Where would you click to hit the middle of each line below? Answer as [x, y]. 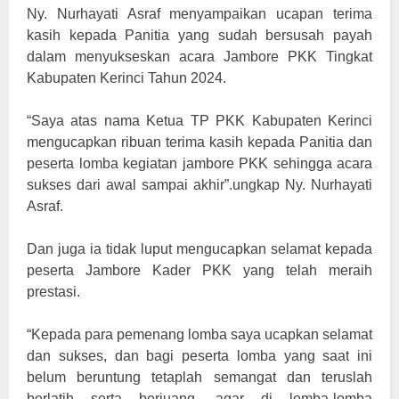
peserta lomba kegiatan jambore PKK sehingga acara [199, 164]
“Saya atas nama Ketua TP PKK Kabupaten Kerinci [199, 121]
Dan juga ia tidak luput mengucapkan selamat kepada [199, 249]
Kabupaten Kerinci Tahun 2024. [126, 78]
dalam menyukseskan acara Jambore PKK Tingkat [199, 57]
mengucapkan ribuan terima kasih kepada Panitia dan [199, 142]
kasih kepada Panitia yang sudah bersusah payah [199, 36]
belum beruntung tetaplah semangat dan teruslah [199, 378]
